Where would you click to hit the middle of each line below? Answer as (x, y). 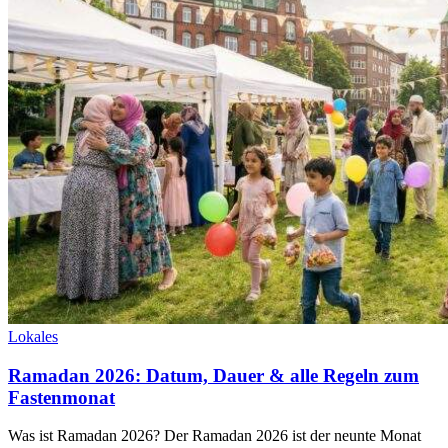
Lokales (33, 336)
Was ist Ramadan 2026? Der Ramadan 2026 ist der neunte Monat (214, 436)
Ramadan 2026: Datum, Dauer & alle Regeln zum (213, 375)
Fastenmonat (61, 397)
